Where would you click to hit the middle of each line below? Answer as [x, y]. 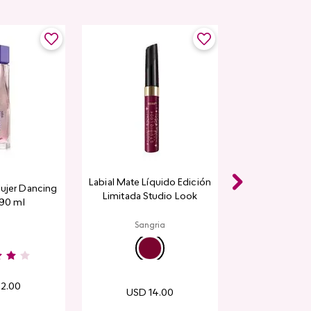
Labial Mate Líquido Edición [150, 183]
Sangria [150, 225]
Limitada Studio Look [150, 197]
